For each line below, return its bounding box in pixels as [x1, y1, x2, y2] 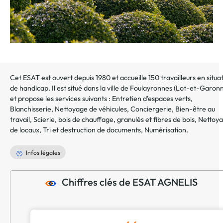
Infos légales [25, 149, 60, 157]
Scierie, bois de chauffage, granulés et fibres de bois [33, 115, 195, 124]
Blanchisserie [10, 105, 51, 114]
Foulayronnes [130, 84, 172, 93]
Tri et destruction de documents [43, 125, 141, 135]
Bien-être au [175, 105, 215, 114]
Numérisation [144, 125, 186, 135]
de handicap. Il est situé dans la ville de [10, 84, 130, 93]
